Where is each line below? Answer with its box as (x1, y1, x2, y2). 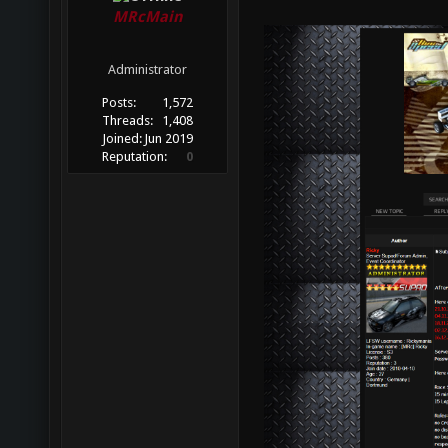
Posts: (102, 95, 137, 111)
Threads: (102, 113, 154, 129)
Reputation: (102, 149, 168, 165)
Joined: (102, 131, 143, 147)
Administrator (108, 62, 187, 78)
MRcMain (112, 8, 183, 27)
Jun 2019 (143, 131, 193, 147)
